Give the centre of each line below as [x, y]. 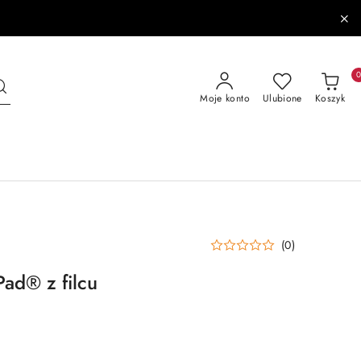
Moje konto [225, 98]
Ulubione [282, 98]
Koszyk [330, 98]
